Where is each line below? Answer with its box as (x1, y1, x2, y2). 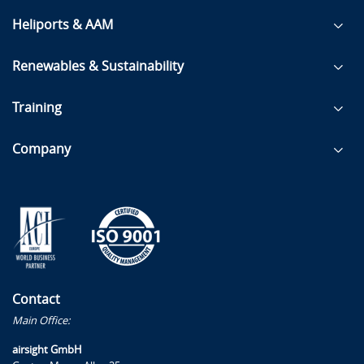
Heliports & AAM (12, 16, 113, 32)
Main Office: (12, 314, 70, 327)
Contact (12, 291, 60, 307)
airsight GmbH (12, 343, 82, 356)
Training (12, 99, 62, 115)
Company (12, 141, 71, 157)
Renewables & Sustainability (12, 58, 184, 74)
